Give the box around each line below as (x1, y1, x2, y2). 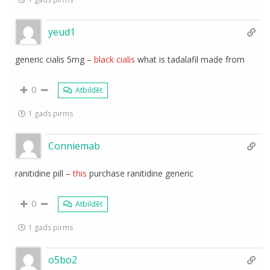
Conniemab (48, 139, 101, 152)
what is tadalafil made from (135, 53, 245, 65)
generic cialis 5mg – (15, 53, 95, 65)
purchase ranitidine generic (87, 167, 194, 179)
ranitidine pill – (15, 167, 74, 179)
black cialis (94, 53, 136, 65)
